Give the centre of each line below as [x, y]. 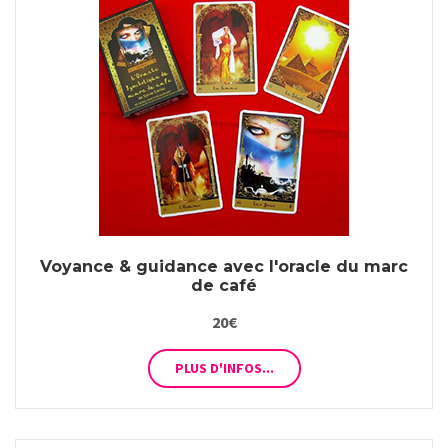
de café [224, 285]
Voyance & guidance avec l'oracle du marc [224, 266]
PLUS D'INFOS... [224, 368]
